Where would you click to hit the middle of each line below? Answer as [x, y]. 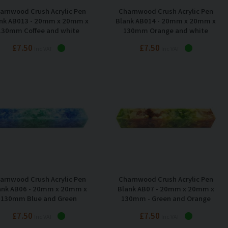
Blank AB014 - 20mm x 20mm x [166, 20]
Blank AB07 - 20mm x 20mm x [166, 188]
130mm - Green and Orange [166, 198]
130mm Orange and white [166, 30]
